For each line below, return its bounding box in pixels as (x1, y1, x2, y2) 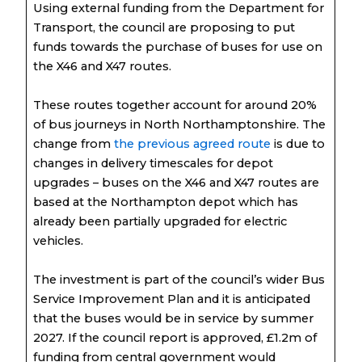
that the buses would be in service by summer (32, 310, 314, 326)
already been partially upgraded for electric (32, 213, 287, 229)
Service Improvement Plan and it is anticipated (32, 291, 310, 306)
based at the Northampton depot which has (32, 194, 298, 209)
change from (32, 136, 114, 151)
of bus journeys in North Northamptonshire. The (32, 116, 326, 132)
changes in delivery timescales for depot (32, 155, 273, 170)
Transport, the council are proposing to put (32, 19, 295, 35)
